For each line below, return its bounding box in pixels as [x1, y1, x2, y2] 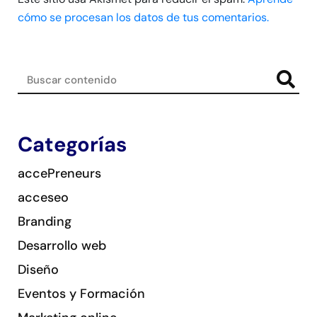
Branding [18, 213, 71, 231]
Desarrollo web [18, 237, 106, 255]
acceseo [18, 189, 69, 207]
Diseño [18, 261, 59, 279]
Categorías [18, 131, 127, 158]
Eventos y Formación [18, 285, 145, 303]
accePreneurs [18, 165, 101, 183]
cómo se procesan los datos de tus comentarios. [18, 10, 269, 25]
